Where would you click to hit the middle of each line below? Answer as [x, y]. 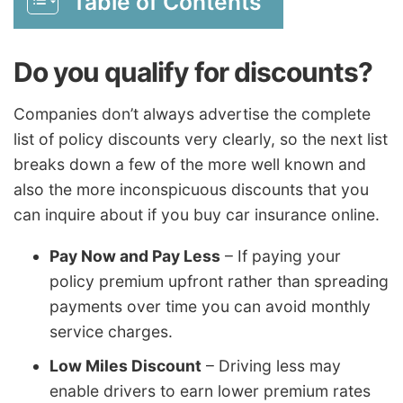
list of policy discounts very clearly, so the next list [201, 139]
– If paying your [281, 255]
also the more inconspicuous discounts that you [191, 190]
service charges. [111, 331]
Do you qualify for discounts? [193, 72]
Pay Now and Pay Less [135, 255]
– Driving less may [271, 365]
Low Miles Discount [125, 365]
